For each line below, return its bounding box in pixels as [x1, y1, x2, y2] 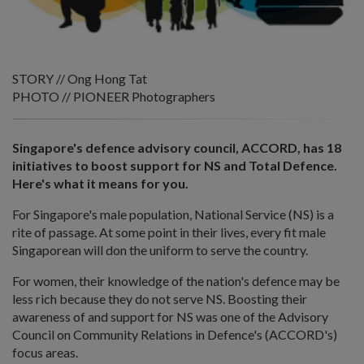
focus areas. [12, 344, 78, 360]
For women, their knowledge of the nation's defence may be [12, 273, 340, 288]
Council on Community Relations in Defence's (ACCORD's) [12, 327, 337, 342]
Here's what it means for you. [12, 175, 188, 191]
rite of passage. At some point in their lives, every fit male [12, 224, 326, 240]
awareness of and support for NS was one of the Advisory [12, 309, 328, 324]
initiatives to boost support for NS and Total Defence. [12, 158, 337, 173]
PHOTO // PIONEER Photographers [12, 89, 215, 104]
